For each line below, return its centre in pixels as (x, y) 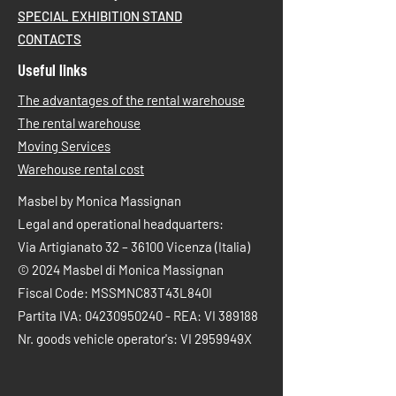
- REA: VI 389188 (210, 316)
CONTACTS (49, 39)
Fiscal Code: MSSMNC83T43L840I (115, 293)
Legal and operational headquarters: (121, 224)
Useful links (53, 69)
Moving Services (64, 146)
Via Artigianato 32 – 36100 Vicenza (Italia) (134, 247)
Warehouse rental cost (81, 169)
